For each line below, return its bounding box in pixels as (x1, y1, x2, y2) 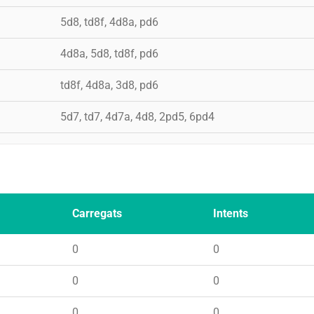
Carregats (72, 206, 122, 220)
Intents (213, 206, 248, 220)
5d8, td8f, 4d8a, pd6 (60, 15, 158, 29)
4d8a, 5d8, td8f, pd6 (60, 46, 158, 60)
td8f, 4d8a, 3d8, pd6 (60, 78, 158, 92)
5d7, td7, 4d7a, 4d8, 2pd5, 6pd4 (60, 109, 214, 123)
